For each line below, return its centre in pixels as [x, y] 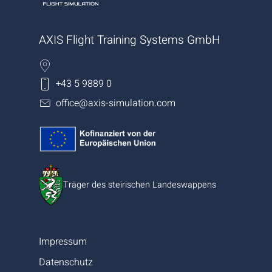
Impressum [63, 242]
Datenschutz [66, 263]
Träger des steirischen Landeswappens [140, 185]
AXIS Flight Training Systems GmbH [130, 40]
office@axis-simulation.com [116, 104]
